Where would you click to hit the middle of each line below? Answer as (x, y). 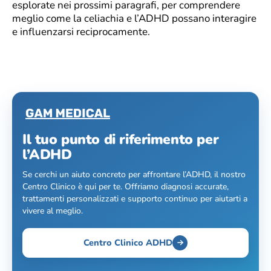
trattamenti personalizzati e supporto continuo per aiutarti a (135, 198)
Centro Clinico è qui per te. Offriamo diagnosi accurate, (126, 186)
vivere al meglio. (53, 211)
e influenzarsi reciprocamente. (81, 31)
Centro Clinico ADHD (128, 242)
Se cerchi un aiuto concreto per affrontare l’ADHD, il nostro (134, 174)
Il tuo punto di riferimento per (121, 139)
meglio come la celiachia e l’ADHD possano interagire (134, 18)
